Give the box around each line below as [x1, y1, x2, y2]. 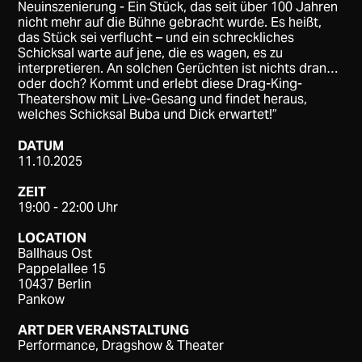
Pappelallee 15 [18, 260, 107, 278]
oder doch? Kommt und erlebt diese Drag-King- [18, 74, 303, 92]
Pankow [18, 291, 65, 309]
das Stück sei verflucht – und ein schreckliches [18, 28, 295, 46]
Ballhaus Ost [18, 245, 93, 263]
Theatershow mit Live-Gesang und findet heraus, [18, 90, 308, 107]
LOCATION [18, 229, 87, 247]
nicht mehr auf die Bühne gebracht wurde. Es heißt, [18, 13, 322, 31]
